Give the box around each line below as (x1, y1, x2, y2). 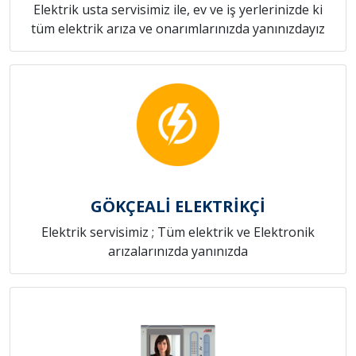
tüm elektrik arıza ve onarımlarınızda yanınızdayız (31, 19, 325, 37)
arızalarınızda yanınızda (108, 242, 248, 260)
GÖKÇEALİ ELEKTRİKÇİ (91, 195, 265, 217)
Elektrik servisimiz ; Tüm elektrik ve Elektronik (41, 222, 315, 241)
